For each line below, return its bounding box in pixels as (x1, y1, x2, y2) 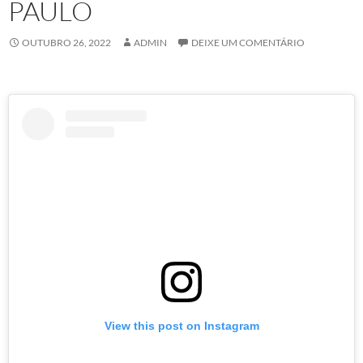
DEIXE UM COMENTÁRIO (191, 36, 305, 49)
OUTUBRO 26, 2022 (22, 36, 111, 49)
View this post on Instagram (104, 318, 259, 332)
